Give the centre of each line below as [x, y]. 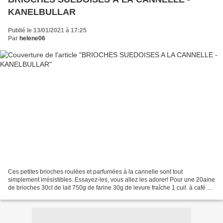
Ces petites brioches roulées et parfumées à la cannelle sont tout [95, 171]
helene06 [32, 39]
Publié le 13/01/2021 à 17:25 [47, 31]
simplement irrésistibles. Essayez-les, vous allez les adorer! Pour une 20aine [111, 179]
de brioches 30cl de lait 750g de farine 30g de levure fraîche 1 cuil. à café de [111, 187]
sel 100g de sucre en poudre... [49, 195]
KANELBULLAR [42, 12]
